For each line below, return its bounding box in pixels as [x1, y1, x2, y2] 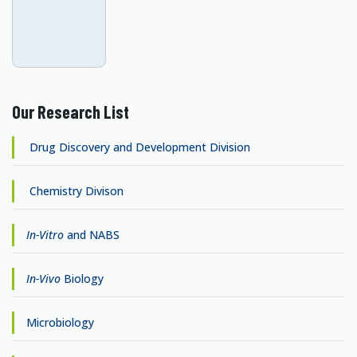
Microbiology [26, 315, 94, 330]
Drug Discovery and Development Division [26, 139, 250, 155]
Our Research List [12, 101, 129, 122]
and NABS [64, 227, 120, 242]
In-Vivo [26, 271, 61, 286]
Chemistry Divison [26, 183, 124, 198]
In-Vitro [26, 227, 64, 242]
